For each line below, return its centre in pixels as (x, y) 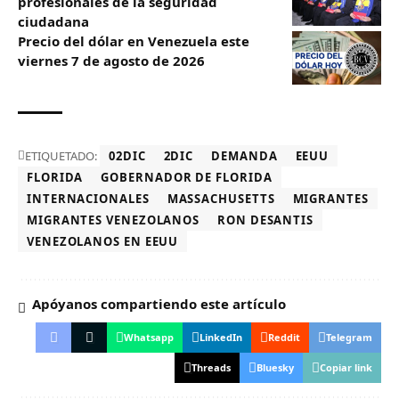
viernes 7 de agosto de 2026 (111, 60)
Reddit (284, 337)
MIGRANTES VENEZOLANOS (114, 220)
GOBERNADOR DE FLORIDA (187, 177)
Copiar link (346, 367)
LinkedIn (221, 337)
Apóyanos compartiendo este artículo (159, 303)
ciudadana (53, 21)
